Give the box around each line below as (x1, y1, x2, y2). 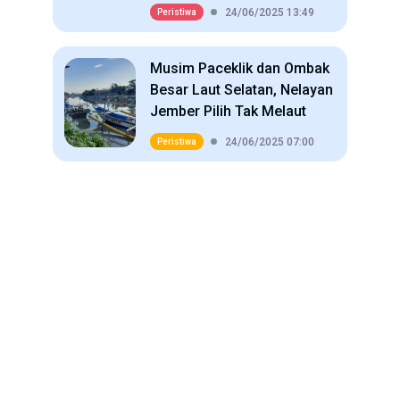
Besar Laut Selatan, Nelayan (150, 81, 333, 98)
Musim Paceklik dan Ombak (150, 60, 329, 77)
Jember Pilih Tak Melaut (150, 103, 306, 120)
